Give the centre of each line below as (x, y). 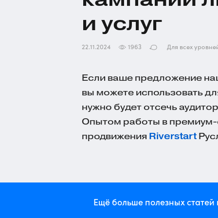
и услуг (122, 23)
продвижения (115, 136)
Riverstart (173, 136)
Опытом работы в (126, 122)
